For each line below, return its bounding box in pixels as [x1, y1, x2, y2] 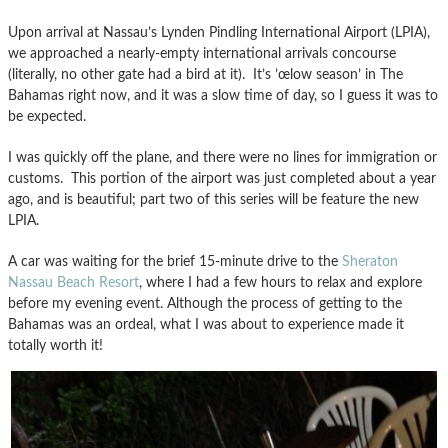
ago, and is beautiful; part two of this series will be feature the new [8, 191, 419, 207]
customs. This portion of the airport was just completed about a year [8, 170, 436, 186]
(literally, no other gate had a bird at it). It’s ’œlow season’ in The [8, 66, 403, 82]
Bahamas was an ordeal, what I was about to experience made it [8, 316, 404, 332]
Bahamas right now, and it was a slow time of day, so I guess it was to [8, 87, 438, 103]
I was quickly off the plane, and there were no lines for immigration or [8, 149, 437, 165]
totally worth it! [8, 337, 103, 353]
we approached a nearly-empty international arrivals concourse [8, 45, 396, 61]
